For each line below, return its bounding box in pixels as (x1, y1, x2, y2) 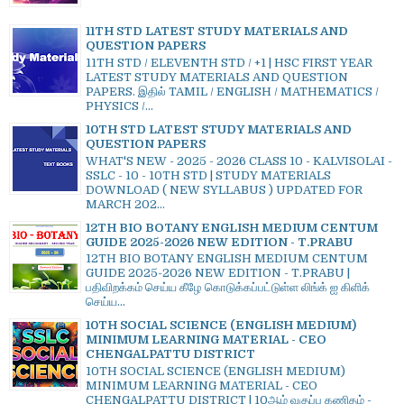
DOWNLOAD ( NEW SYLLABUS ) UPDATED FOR (86, 182, 363, 197)
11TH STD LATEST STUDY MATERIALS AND (86, 24, 348, 39)
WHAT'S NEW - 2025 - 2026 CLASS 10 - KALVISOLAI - (86, 153, 392, 168)
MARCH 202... (86, 197, 165, 211)
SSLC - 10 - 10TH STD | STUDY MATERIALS (86, 168, 331, 182)
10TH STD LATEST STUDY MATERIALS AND (86, 122, 352, 136)
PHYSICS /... (86, 98, 153, 113)
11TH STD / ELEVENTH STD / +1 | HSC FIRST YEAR (86, 55, 372, 69)
